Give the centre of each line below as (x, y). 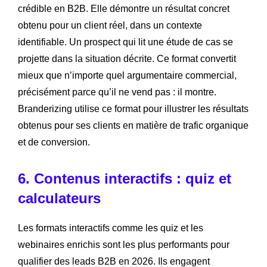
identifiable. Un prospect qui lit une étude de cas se (125, 42)
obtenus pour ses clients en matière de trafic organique (133, 126)
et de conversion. (54, 142)
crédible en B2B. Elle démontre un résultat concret (124, 9)
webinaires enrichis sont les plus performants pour (124, 245)
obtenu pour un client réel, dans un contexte (110, 26)
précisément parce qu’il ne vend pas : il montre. (117, 92)
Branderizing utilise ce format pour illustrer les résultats (133, 109)
